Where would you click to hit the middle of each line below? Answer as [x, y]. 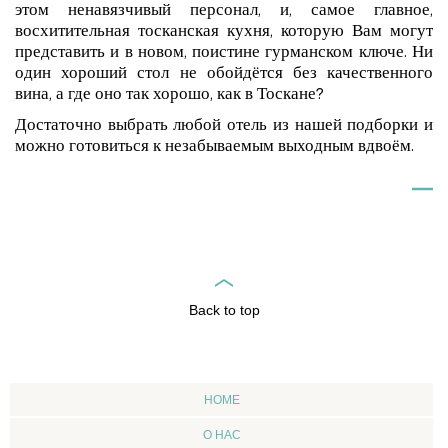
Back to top [224, 310]
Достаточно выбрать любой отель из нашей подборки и [224, 127]
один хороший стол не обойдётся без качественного [224, 75]
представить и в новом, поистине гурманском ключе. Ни [224, 54]
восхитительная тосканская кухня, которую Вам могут [224, 33]
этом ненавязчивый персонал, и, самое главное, [224, 12]
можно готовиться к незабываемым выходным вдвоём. [214, 148]
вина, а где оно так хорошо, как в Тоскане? [169, 96]
